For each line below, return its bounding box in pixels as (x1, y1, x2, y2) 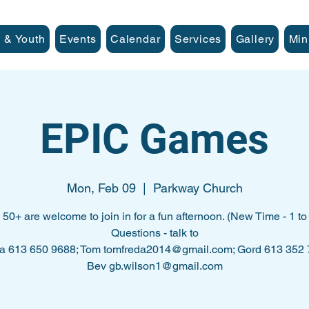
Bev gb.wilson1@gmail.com (86, 259, 223, 272)
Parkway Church (152, 181, 243, 195)
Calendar (110, 32, 161, 46)
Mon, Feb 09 (66, 181, 136, 195)
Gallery (235, 32, 275, 46)
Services (174, 32, 222, 46)
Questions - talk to (110, 226, 199, 239)
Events (59, 32, 97, 46)
